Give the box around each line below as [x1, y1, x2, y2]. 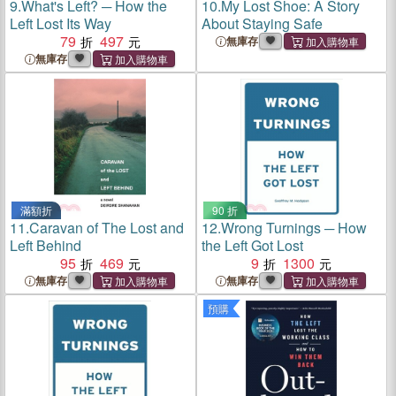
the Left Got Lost [201, 235, 303, 255]
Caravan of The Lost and [29, 217, 184, 238]
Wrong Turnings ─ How [220, 217, 367, 238]
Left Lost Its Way [10, 13, 111, 34]
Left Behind [10, 235, 81, 255]
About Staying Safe [201, 13, 323, 34]
